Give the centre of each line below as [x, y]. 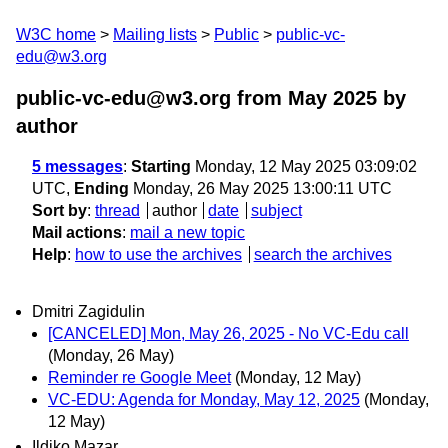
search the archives [322, 254]
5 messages [77, 166]
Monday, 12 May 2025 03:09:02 [304, 166]
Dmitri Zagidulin [88, 312]
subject [276, 210]
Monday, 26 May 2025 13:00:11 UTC [260, 188]
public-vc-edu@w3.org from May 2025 [196, 98]
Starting [161, 166]
